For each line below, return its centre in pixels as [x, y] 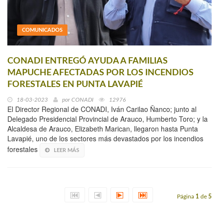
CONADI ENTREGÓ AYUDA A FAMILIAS [88, 61]
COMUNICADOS [42, 30]
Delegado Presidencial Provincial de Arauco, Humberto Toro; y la [108, 119]
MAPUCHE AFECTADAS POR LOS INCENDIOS [100, 73]
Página [186, 197]
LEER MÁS [66, 151]
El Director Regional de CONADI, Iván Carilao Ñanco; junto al [102, 109]
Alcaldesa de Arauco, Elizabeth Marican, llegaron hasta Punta [103, 129]
